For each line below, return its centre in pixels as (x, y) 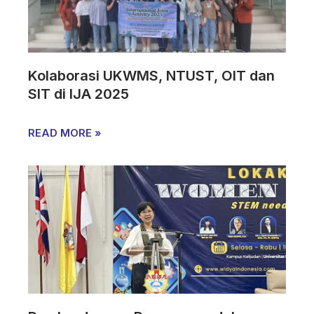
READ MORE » (65, 132)
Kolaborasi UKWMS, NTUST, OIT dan (152, 75)
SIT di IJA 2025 (79, 94)
